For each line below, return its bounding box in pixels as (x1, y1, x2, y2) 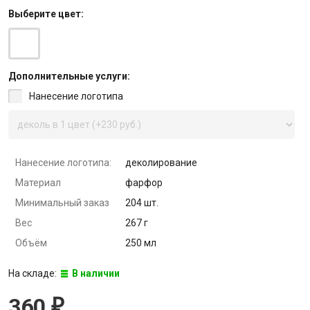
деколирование (125, 157, 197, 168)
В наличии (72, 268, 120, 279)
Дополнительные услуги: (8, 71, 130, 82)
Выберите (8, 8, 58, 19)
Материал (15, 177, 61, 188)
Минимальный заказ (15, 197, 109, 208)
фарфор (125, 177, 163, 188)
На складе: (8, 268, 59, 279)
